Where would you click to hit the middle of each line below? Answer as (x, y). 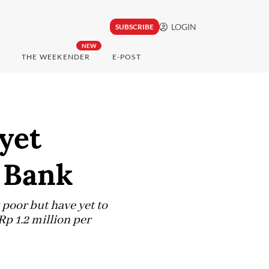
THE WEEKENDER (56, 57)
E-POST (126, 57)
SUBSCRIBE (134, 27)
